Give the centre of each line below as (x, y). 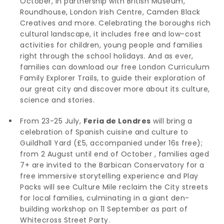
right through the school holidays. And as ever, (107, 56)
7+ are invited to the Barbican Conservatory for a (112, 165)
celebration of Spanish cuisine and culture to (104, 132)
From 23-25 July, (52, 121)
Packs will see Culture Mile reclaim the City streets (114, 187)
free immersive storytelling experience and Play (109, 176)
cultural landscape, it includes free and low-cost (111, 34)
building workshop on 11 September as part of (104, 209)
